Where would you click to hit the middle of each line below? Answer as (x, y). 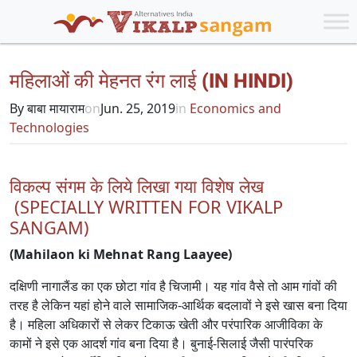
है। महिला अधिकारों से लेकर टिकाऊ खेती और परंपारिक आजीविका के (166, 324)
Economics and (234, 108)
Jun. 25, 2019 (138, 108)
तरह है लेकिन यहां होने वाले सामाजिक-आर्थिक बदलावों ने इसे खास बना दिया (178, 305)
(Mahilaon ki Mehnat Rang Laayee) (121, 254)
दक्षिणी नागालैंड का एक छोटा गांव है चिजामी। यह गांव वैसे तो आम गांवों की (173, 286)
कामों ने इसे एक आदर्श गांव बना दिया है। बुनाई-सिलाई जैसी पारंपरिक (161, 343)
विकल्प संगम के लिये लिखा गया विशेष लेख (137, 186)
